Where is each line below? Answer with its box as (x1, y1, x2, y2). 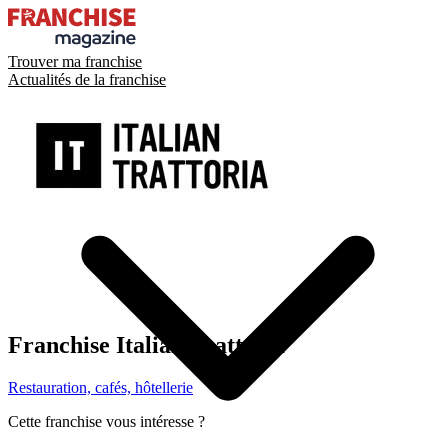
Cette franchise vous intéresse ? (8, 412, 205, 430)
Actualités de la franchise (8, 71, 166, 88)
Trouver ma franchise (8, 53, 142, 70)
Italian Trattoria (116, 331, 285, 358)
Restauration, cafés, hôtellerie (8, 378, 193, 396)
